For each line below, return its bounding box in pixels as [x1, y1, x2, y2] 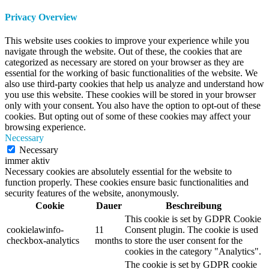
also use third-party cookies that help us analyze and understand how [5, 79, 264, 89]
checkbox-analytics [7, 235, 79, 246]
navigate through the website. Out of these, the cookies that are [5, 46, 242, 57]
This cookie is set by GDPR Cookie [125, 214, 261, 225]
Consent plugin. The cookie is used [125, 225, 258, 235]
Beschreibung [166, 201, 222, 211]
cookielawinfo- [7, 225, 64, 235]
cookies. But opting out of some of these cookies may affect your [5, 111, 250, 122]
